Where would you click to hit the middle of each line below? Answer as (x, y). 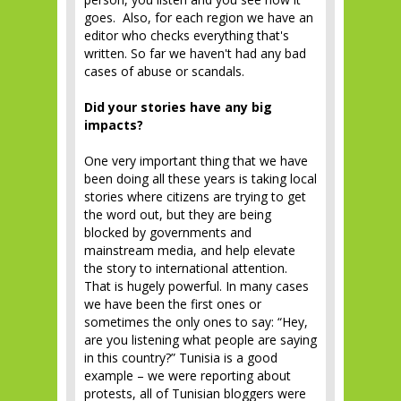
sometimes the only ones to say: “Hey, (196, 321)
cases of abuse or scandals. (164, 71)
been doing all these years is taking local (200, 178)
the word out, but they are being (178, 214)
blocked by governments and (168, 232)
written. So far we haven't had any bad (195, 53)
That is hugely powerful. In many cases (196, 286)
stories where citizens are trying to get (195, 196)
